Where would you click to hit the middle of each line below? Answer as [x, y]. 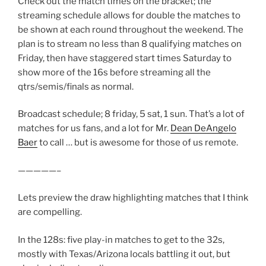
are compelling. [50, 212]
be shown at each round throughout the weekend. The [131, 29]
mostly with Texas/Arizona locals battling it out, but [124, 254]
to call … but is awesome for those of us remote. [138, 143]
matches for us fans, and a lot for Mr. [94, 129]
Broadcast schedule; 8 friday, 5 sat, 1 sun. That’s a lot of [131, 114]
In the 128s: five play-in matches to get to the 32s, [121, 240]
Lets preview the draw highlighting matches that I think [133, 198]
